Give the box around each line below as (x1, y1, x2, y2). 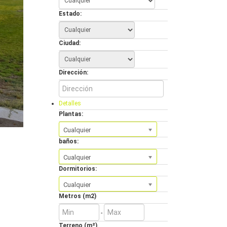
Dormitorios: (59, 165, 97, 172)
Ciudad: (59, 40, 81, 47)
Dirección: (59, 69, 88, 76)
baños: (59, 138, 79, 145)
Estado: (59, 10, 82, 17)
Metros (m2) (59, 193, 96, 200)
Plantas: (59, 110, 83, 118)
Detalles (59, 100, 81, 107)
